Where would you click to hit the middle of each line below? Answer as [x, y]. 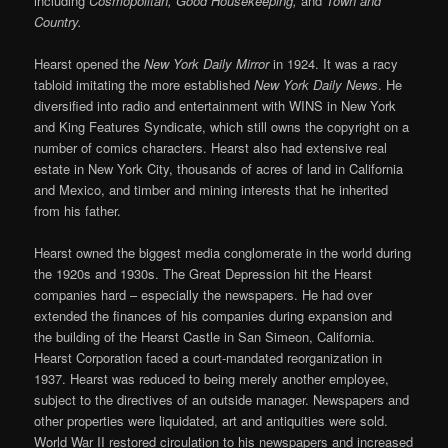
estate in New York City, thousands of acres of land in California [219, 169]
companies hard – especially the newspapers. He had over [203, 295]
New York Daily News [316, 85]
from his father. [78, 211]
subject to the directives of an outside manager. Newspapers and [222, 400]
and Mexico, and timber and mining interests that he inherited [211, 190]
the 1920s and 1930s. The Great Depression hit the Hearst [203, 274]
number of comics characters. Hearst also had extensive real [211, 148]
